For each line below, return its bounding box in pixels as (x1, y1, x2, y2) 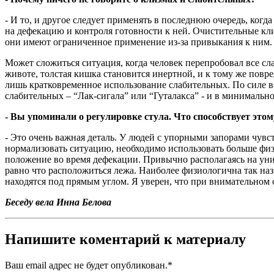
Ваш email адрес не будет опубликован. (5, 259, 168, 270)
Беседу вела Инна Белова (5, 197, 111, 208)
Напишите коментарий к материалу (5, 231, 246, 247)
